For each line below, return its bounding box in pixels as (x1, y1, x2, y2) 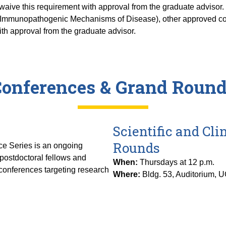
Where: (113, 170, 140, 179)
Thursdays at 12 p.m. (138, 158, 214, 167)
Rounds (113, 139, 160, 156)
